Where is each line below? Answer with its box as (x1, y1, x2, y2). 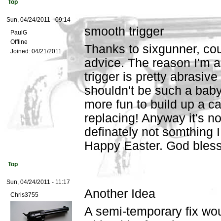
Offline (10, 38, 28, 46)
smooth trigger (84, 25, 164, 38)
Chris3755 (10, 191, 38, 199)
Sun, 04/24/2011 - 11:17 (6, 179, 70, 186)
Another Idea (84, 187, 155, 201)
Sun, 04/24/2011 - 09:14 (6, 16, 71, 24)
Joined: (10, 48, 30, 55)
